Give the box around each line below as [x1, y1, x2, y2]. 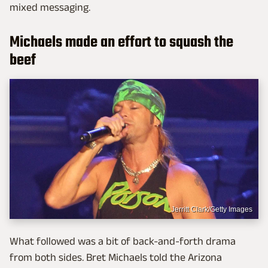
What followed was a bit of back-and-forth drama [10, 234, 236, 247]
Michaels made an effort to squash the [10, 31, 233, 55]
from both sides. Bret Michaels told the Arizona [10, 251, 222, 263]
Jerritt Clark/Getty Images [171, 205, 252, 214]
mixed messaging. [10, 1, 90, 14]
